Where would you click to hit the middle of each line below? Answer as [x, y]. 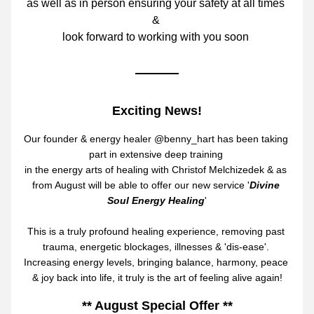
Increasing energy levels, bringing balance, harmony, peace [156, 262]
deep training [195, 154]
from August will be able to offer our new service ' [141, 185]
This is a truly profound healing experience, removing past [156, 231]
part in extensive [127, 154]
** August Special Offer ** [157, 306]
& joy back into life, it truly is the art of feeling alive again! [157, 278]
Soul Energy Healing [156, 200]
